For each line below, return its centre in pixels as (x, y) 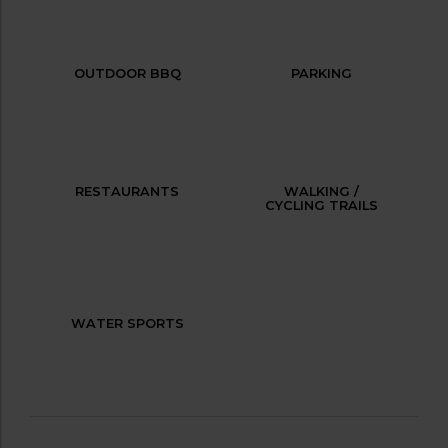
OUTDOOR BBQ (127, 73)
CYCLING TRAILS (321, 205)
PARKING (321, 73)
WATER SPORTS (127, 323)
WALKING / (321, 191)
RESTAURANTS (127, 191)
